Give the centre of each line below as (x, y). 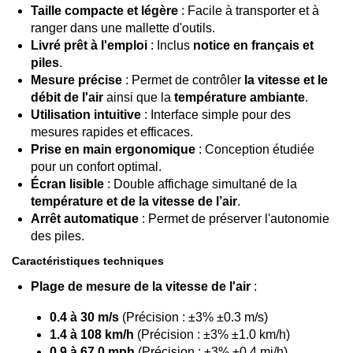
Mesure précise (76, 80)
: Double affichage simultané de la (201, 184)
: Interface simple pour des (216, 114)
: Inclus (170, 45)
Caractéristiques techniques (88, 261)
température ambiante (240, 97)
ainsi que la (139, 97)
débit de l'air (67, 97)
